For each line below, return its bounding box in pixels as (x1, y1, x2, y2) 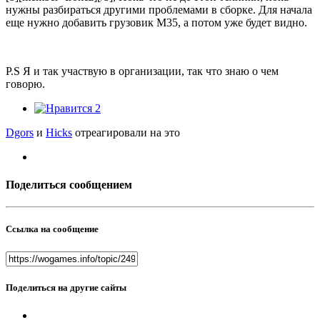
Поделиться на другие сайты (6, 281, 126, 293)
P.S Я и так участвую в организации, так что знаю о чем (6, 64, 279, 77)
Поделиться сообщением (6, 178, 132, 191)
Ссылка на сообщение (6, 224, 99, 235)
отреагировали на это (72, 126, 180, 139)
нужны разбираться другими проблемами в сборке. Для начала (6, 3, 312, 16)
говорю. (6, 77, 51, 90)
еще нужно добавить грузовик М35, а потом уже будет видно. (6, 16, 307, 29)
